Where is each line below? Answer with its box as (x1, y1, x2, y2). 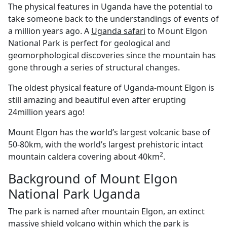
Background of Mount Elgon (8, 170, 178, 187)
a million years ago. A (8, 25, 91, 36)
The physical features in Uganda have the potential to (8, 1, 213, 12)
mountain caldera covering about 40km (8, 151, 160, 162)
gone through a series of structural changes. (8, 62, 180, 73)
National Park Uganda (8, 185, 140, 202)
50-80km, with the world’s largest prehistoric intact (8, 139, 203, 150)
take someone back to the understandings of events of (8, 13, 219, 24)
